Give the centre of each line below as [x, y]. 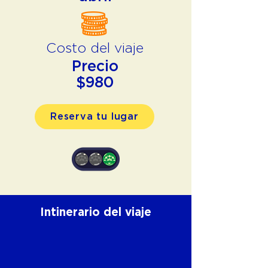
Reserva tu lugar [95, 116]
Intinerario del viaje [96, 213]
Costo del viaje [95, 49]
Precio [95, 67]
